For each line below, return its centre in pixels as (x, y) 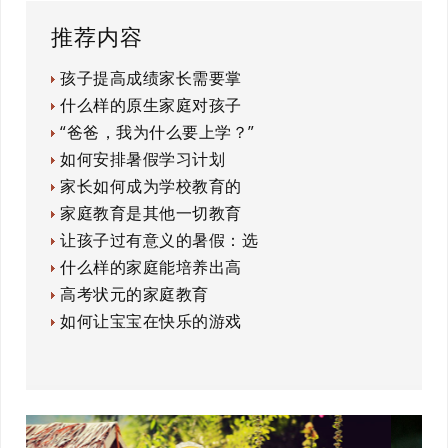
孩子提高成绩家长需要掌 (151, 78)
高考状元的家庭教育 (134, 294)
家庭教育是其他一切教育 (151, 213)
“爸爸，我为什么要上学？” (157, 132)
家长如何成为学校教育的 (151, 186)
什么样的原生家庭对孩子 (151, 105)
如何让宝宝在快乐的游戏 (151, 321)
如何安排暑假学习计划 (143, 159)
